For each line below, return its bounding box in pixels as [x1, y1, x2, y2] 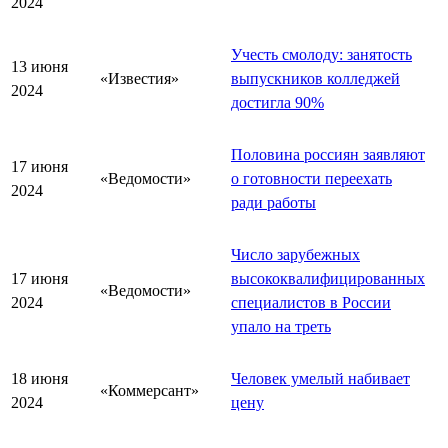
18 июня [11, 369, 68, 387]
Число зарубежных [231, 245, 360, 263]
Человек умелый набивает [231, 369, 410, 387]
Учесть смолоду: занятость [231, 45, 412, 63]
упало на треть [231, 317, 331, 335]
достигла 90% [231, 93, 324, 111]
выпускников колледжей [231, 69, 400, 87]
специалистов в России [231, 293, 391, 311]
